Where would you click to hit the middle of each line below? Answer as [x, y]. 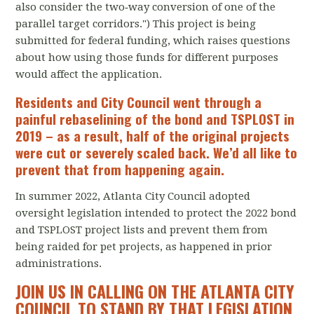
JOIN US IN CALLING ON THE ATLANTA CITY [155, 291]
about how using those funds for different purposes [147, 57]
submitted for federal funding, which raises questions [153, 41]
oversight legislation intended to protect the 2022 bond [156, 213]
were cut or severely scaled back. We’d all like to [157, 152]
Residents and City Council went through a [139, 102]
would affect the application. [90, 74]
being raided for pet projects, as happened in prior [144, 247]
